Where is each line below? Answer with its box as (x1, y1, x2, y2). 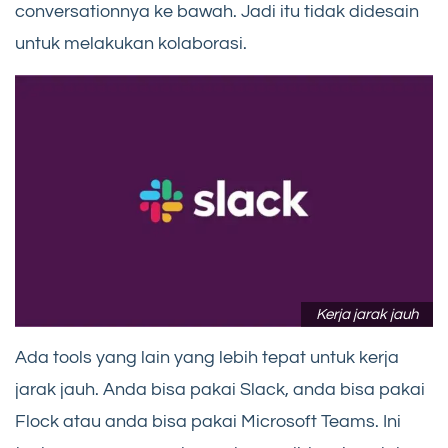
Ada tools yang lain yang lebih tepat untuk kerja (15, 347, 399, 367)
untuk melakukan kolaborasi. (15, 33, 247, 53)
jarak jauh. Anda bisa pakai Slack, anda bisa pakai (15, 379, 425, 399)
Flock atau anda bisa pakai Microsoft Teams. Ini (15, 411, 401, 431)
